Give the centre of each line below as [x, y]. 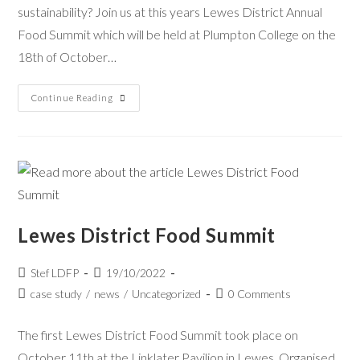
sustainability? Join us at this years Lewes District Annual [170, 12]
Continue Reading [73, 98]
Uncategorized [167, 294]
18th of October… [67, 57]
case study [57, 294]
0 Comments [260, 294]
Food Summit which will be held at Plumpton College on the [177, 35]
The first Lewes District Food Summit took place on [158, 335]
